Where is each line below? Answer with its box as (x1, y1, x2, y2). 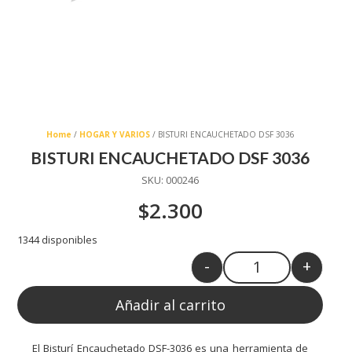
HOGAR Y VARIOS (79, 128, 150, 140)
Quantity (255, 267, 299, 283)
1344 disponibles (16, 232, 97, 247)
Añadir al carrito (115, 295, 225, 314)
